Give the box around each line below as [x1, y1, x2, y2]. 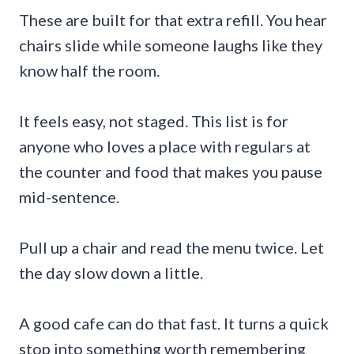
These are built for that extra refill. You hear [19, 9, 327, 29]
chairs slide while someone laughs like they [19, 35, 322, 55]
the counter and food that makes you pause [19, 161, 322, 181]
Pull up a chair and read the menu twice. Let [19, 237, 324, 257]
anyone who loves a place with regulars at [19, 136, 311, 156]
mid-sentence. [19, 186, 119, 206]
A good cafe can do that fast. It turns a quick [19, 313, 329, 333]
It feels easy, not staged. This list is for [19, 111, 288, 130]
